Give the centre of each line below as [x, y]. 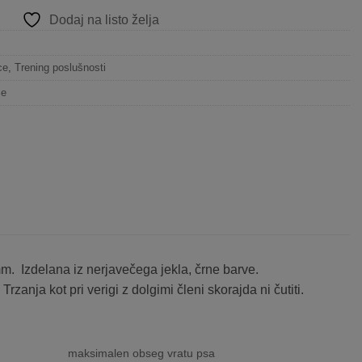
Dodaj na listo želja [104, 19]
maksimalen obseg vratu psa [141, 353]
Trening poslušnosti [60, 67]
